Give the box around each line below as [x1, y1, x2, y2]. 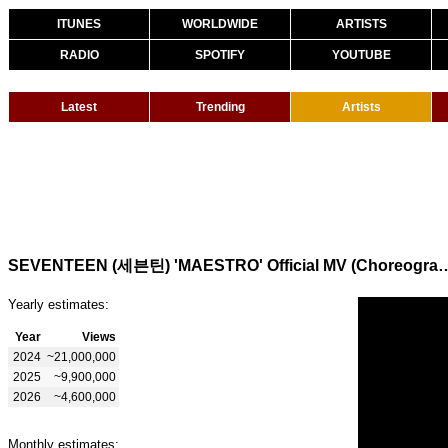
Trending [195, 100, 245, 114]
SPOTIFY [195, 48, 245, 62]
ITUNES [57, 17, 101, 31]
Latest [61, 100, 97, 114]
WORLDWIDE [182, 17, 258, 31]
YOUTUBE [331, 48, 391, 62]
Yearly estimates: [8, 297, 109, 312]
